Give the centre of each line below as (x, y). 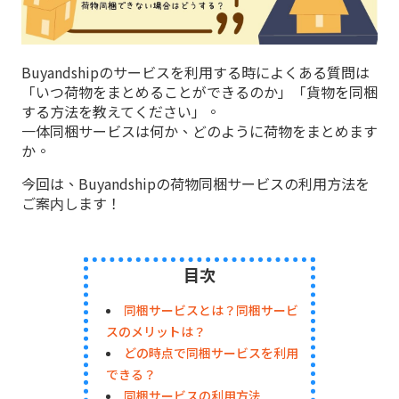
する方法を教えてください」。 (121, 111)
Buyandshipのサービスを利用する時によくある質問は (195, 72)
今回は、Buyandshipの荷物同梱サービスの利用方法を (195, 183)
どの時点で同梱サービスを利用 (211, 353)
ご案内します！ (71, 203)
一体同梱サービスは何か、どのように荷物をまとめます (199, 131)
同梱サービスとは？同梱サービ (211, 310)
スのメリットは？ (156, 331)
